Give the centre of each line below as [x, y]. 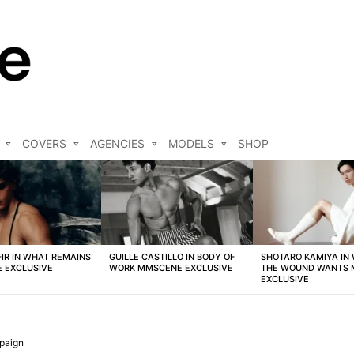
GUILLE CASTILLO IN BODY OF [172, 257]
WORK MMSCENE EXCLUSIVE [171, 268]
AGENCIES [117, 144]
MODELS [191, 144]
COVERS [44, 144]
